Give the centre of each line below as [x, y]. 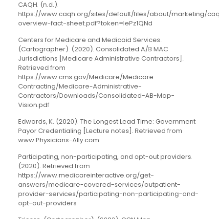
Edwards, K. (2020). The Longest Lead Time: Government [107, 121]
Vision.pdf [33, 105]
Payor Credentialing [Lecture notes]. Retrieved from [100, 131]
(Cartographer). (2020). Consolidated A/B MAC [93, 49]
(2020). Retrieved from [54, 166]
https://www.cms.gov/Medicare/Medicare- [87, 77]
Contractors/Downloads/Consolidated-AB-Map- [96, 95]
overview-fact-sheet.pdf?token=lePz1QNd [85, 23]
